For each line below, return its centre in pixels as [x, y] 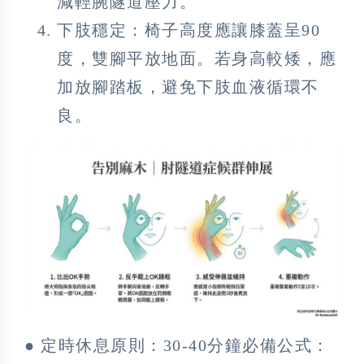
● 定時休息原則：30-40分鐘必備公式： [177, 345]
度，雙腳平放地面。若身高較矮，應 [197, 58]
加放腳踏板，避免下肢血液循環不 [188, 87]
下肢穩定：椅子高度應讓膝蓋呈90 [188, 30]
